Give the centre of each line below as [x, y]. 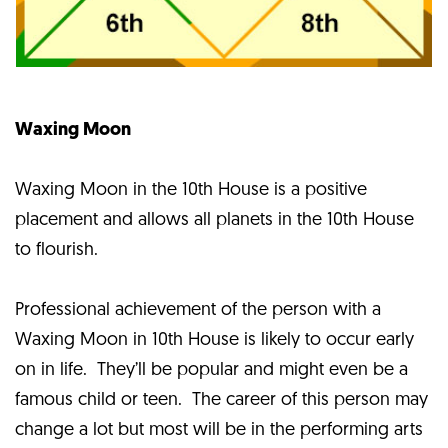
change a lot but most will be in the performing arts [219, 430]
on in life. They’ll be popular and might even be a [211, 370]
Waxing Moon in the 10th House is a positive [191, 190]
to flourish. [56, 250]
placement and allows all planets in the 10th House [214, 220]
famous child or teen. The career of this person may [221, 400]
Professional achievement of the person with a [198, 310]
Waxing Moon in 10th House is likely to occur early [214, 340]
